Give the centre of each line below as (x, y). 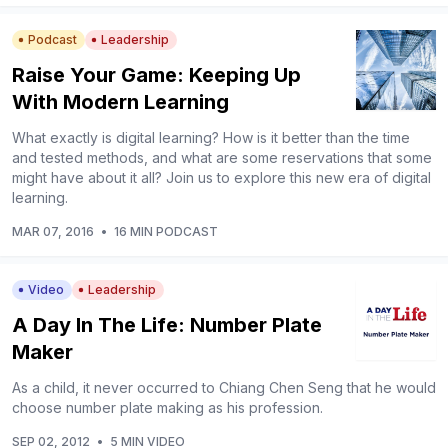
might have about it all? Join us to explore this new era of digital (221, 177)
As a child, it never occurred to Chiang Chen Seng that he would (224, 387)
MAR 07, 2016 (53, 231)
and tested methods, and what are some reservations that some (222, 157)
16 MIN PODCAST (166, 231)
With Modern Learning (120, 101)
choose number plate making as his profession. (167, 407)
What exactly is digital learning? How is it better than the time (211, 137)
